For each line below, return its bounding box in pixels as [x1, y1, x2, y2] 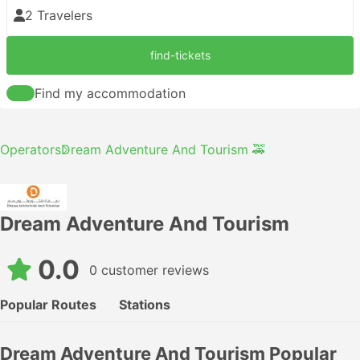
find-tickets [149, 48, 211, 62]
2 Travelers [25, 7, 92, 23]
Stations [119, 297, 170, 313]
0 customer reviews [89, 261, 209, 278]
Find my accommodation [35, 85, 186, 101]
